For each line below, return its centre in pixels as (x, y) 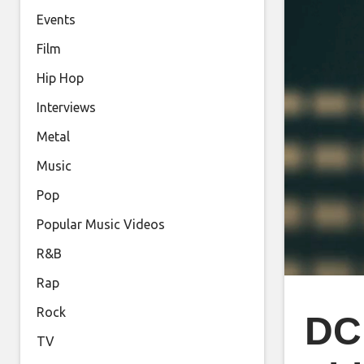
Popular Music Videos (101, 224)
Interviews (66, 107)
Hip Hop (60, 78)
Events (56, 19)
